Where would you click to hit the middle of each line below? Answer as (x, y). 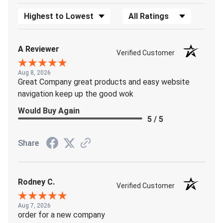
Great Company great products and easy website (104, 82)
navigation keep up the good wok (76, 94)
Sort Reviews (41, 13)
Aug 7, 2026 (34, 206)
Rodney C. (36, 182)
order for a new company (61, 215)
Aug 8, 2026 (34, 72)
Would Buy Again (49, 111)
